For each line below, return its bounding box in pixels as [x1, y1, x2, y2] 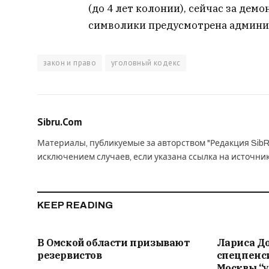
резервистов [37, 249, 102, 262]
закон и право [43, 58, 97, 68]
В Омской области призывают [37, 237, 190, 249]
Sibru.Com [37, 115, 82, 129]
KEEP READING [37, 200, 113, 211]
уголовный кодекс [111, 58, 181, 68]
